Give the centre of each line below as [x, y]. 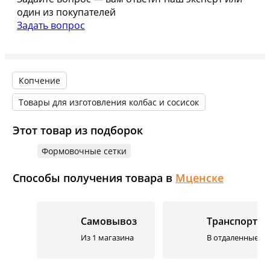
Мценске [199, 178]
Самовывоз [109, 221]
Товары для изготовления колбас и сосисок [109, 102]
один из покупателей [66, 12]
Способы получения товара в [94, 178]
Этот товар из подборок [78, 130]
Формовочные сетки [84, 151]
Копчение [39, 81]
